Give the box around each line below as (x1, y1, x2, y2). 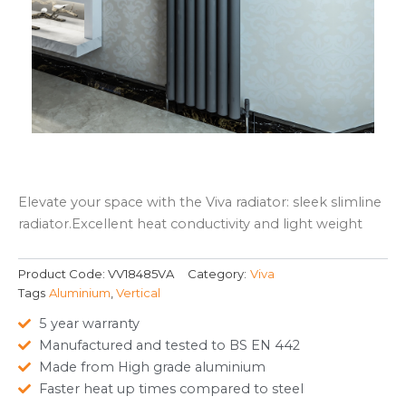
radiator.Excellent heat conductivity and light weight (18, 216, 362, 233)
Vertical (116, 285, 160, 301)
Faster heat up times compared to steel (38, 380, 304, 397)
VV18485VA (108, 266, 174, 282)
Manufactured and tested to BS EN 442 (38, 336, 300, 353)
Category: (188, 266, 246, 282)
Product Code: (18, 266, 108, 282)
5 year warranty (38, 314, 140, 332)
